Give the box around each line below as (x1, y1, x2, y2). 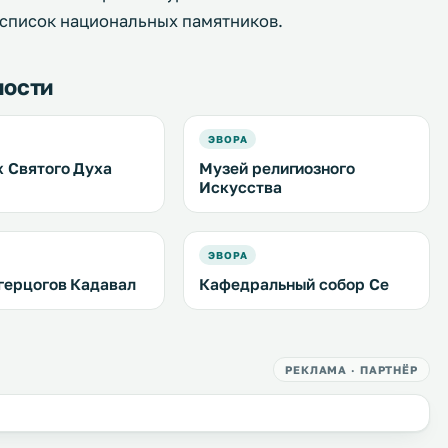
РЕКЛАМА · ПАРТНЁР (285, 363, 418, 376)
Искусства (199, 178, 282, 196)
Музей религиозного (199, 159, 355, 177)
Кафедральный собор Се (199, 275, 389, 293)
